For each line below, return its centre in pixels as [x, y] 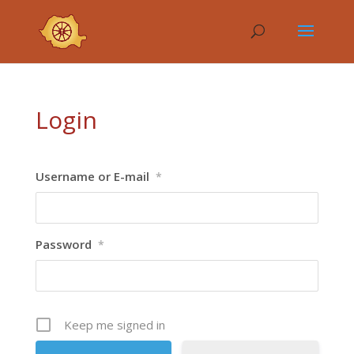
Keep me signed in [114, 325]
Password [63, 244]
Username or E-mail [92, 176]
